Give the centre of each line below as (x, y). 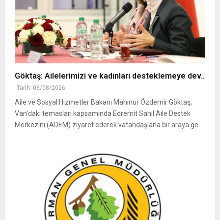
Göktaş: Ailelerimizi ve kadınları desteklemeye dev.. (110, 76)
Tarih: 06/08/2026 (41, 88)
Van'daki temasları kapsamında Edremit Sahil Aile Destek (103, 114)
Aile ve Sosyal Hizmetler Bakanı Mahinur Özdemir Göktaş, (103, 102)
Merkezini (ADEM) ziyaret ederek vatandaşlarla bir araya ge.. (108, 125)
